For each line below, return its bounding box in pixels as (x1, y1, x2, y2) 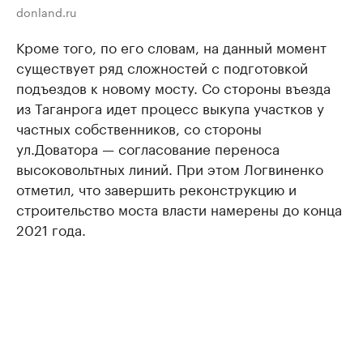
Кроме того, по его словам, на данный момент (16, 36, 327, 58)
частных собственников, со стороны (16, 117, 262, 139)
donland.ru (16, 2, 76, 21)
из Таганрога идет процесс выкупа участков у (16, 96, 324, 118)
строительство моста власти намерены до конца (16, 198, 342, 220)
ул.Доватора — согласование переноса (16, 137, 280, 159)
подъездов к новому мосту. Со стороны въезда (16, 76, 331, 98)
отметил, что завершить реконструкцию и (16, 177, 297, 199)
